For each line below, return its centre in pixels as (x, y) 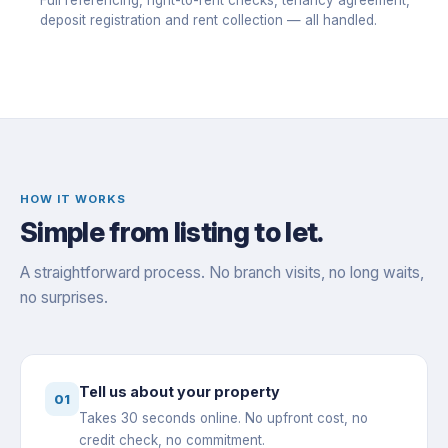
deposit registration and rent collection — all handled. (208, 20)
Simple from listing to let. (172, 233)
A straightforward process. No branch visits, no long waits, (222, 273)
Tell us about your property (179, 392)
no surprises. (64, 298)
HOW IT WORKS (73, 199)
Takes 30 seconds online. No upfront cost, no (223, 418)
